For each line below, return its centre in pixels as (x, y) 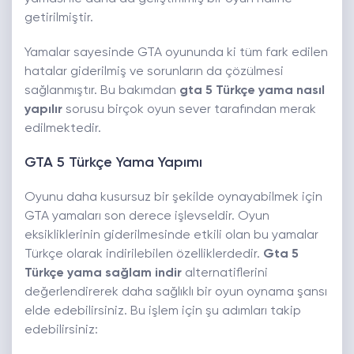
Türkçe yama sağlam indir (103, 274)
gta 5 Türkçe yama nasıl (252, 91)
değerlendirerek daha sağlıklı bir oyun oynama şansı (176, 293)
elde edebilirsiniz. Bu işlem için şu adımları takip (163, 312)
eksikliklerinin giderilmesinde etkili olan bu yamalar (171, 236)
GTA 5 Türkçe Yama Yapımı (113, 163)
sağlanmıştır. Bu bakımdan (102, 91)
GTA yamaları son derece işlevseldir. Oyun (147, 217)
